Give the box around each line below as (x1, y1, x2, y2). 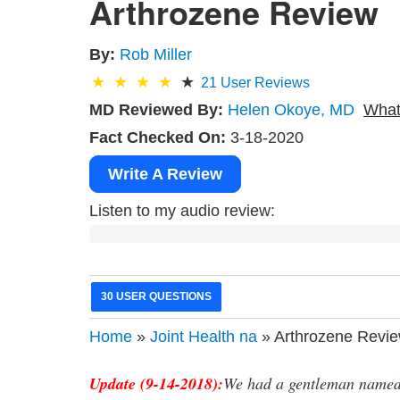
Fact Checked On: (89, 128, 227, 146)
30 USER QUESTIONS (101, 290, 212, 304)
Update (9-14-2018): (89, 372, 224, 396)
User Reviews (217, 74, 311, 90)
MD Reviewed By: (89, 100, 224, 119)
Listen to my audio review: (89, 201, 276, 220)
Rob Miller (120, 45, 193, 63)
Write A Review (108, 164, 223, 183)
